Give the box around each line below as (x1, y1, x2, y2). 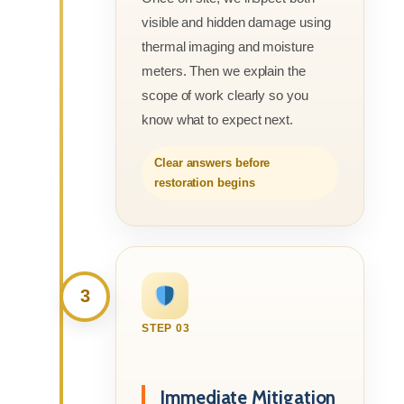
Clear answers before (154, 155, 271, 170)
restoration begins (154, 175, 255, 189)
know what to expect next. (142, 111, 293, 127)
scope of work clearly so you (142, 87, 308, 103)
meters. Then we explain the (142, 62, 306, 78)
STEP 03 (142, 321, 190, 335)
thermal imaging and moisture (142, 38, 314, 54)
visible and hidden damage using (142, 14, 331, 30)
